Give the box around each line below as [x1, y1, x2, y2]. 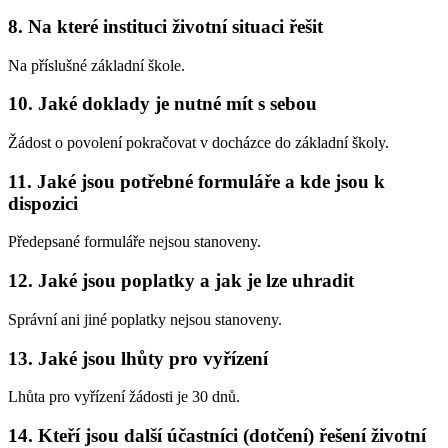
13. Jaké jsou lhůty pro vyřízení [8, 347, 268, 369]
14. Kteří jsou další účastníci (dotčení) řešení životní [8, 424, 426, 446]
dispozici [8, 192, 78, 214]
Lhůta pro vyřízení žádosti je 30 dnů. [8, 388, 240, 406]
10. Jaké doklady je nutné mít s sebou [8, 93, 317, 115]
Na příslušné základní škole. [8, 56, 185, 74]
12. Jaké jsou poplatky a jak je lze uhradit [8, 270, 354, 292]
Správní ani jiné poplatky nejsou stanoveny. [8, 310, 282, 328]
